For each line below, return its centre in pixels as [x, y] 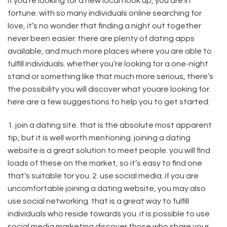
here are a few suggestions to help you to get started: [109, 102]
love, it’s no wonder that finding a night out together [104, 26]
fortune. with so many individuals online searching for [105, 13]
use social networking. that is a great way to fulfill [98, 201]
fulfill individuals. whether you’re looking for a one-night [108, 64]
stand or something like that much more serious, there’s [110, 77]
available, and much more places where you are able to [110, 51]
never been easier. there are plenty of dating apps [101, 39]
